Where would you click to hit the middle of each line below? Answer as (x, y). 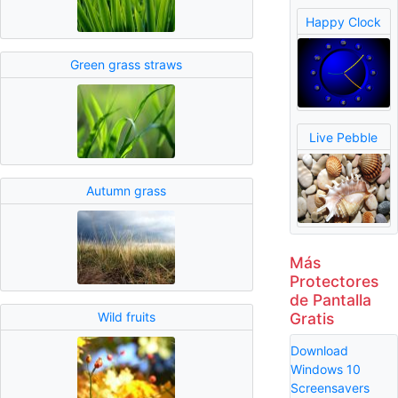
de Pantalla (330, 299)
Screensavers (330, 387)
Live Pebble (344, 137)
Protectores (334, 281)
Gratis (311, 318)
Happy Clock (344, 21)
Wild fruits (126, 317)
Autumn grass (127, 191)
